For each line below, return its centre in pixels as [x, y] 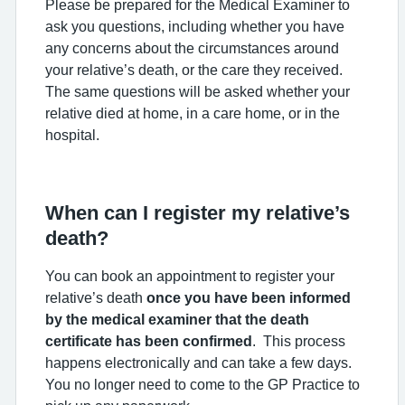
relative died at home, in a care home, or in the [193, 113]
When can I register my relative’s [198, 212]
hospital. [72, 135]
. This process [299, 341]
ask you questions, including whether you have [195, 26]
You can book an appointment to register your [190, 276]
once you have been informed [249, 297]
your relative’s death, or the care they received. [194, 70]
